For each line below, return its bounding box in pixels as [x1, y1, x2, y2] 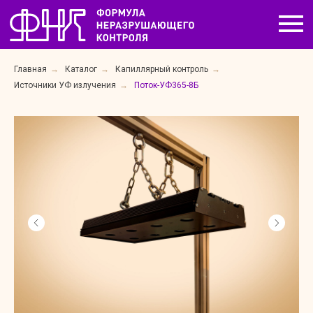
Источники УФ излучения [14, 80, 116, 90]
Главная [14, 64, 47, 74]
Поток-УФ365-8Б [134, 80, 198, 90]
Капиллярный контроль [115, 64, 208, 74]
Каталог [65, 64, 97, 74]
